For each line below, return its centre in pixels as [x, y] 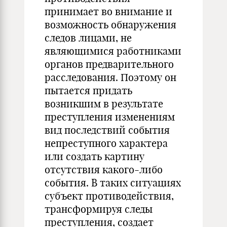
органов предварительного [109, 64]
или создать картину [94, 156]
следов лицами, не [88, 38]
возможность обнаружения [110, 25]
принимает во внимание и [108, 11]
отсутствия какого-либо [104, 169]
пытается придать [88, 90]
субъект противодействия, [109, 196]
